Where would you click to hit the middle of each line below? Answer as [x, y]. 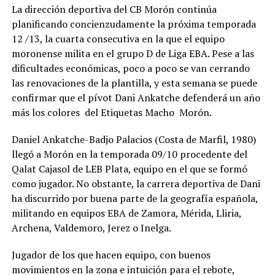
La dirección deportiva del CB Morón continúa [114, 9]
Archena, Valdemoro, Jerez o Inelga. [91, 228]
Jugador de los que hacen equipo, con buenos [111, 255]
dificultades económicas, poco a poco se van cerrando [130, 68]
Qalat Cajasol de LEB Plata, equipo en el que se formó [129, 169]
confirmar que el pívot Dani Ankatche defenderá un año [136, 98]
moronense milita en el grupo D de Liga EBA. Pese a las [133, 53]
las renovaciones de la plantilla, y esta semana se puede [134, 83]
